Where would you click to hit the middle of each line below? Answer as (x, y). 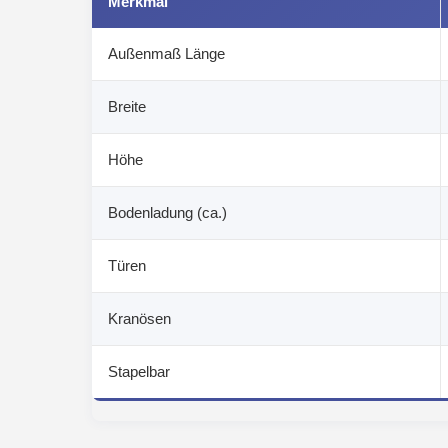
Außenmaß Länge (166, 54)
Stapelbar (139, 372)
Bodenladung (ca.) (167, 213)
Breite (127, 107)
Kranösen (139, 319)
